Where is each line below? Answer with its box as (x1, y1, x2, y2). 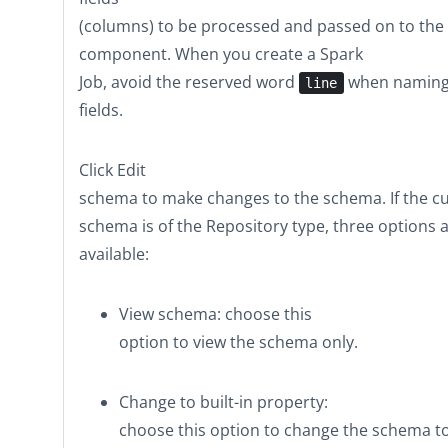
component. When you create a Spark (79, 43, 363, 65)
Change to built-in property (119, 391, 324, 413)
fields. (79, 99, 123, 121)
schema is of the (79, 215, 206, 237)
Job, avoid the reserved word (79, 71, 299, 93)
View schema (119, 303, 217, 325)
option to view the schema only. (119, 331, 358, 353)
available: (79, 243, 149, 265)
